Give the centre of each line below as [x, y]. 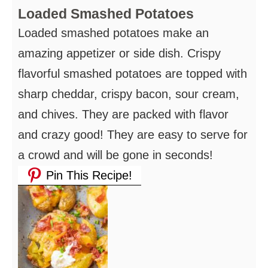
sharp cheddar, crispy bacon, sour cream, [129, 94]
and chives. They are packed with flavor [123, 114]
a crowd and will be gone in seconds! [115, 155]
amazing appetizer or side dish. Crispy [119, 53]
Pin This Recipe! [87, 175]
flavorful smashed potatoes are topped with [133, 73]
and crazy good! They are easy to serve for [133, 134]
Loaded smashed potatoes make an [113, 33]
